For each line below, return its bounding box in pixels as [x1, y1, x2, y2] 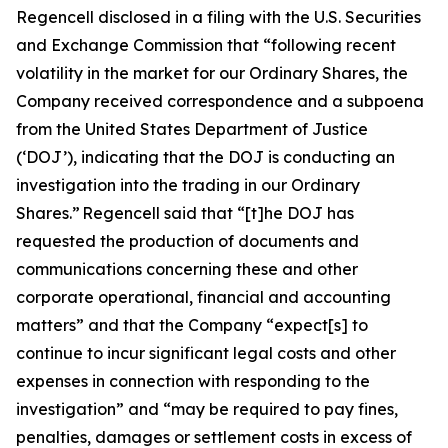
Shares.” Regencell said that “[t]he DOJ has [16, 203, 354, 223]
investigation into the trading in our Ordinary [16, 175, 360, 195]
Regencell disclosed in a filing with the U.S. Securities [16, 7, 421, 27]
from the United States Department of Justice [16, 119, 368, 139]
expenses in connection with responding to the [16, 371, 370, 391]
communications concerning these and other [16, 259, 358, 279]
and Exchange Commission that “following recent [16, 35, 396, 55]
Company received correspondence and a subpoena [16, 91, 424, 111]
